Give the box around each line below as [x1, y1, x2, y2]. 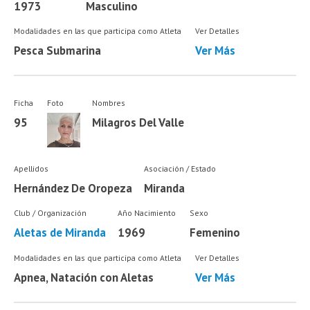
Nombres [91, 98, 125, 109]
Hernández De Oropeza [14, 180, 133, 196]
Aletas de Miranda [14, 225, 107, 241]
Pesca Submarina [14, 43, 102, 59]
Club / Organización [14, 208, 87, 219]
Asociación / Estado [143, 163, 216, 174]
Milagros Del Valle [91, 115, 184, 131]
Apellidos [14, 163, 49, 174]
